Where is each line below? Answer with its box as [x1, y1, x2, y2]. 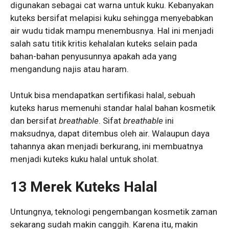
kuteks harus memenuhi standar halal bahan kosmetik [10, 102, 215, 113]
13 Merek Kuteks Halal [10, 178, 157, 196]
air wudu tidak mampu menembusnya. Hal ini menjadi [10, 26, 214, 36]
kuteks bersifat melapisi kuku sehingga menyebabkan [10, 13, 213, 24]
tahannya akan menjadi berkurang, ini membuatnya [10, 141, 203, 151]
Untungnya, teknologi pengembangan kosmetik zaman [10, 207, 217, 217]
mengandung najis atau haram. [10, 64, 129, 75]
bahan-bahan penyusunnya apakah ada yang [10, 51, 177, 62]
